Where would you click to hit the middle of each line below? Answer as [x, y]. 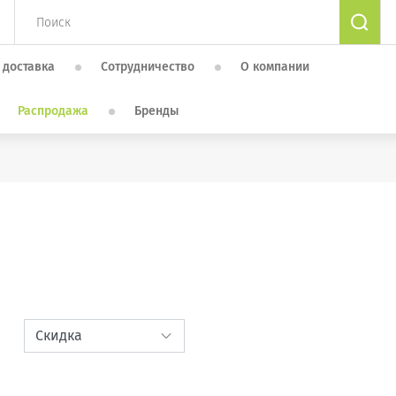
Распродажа [53, 111]
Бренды [156, 111]
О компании [274, 67]
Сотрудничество [147, 67]
